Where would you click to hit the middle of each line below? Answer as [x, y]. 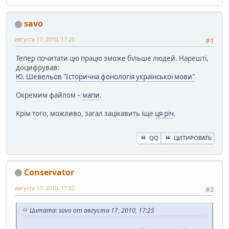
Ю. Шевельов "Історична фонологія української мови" [105, 77]
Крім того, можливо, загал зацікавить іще [85, 114]
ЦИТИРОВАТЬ [193, 138]
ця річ [164, 114]
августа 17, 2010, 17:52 [45, 188]
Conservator [49, 172]
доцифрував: [38, 68]
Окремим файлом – [49, 95]
